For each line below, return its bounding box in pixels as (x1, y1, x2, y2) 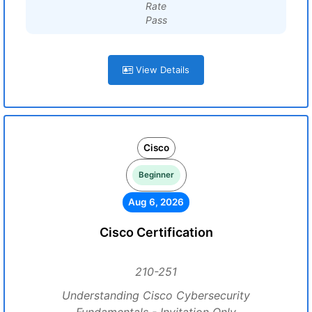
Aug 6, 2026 (128, 196, 184, 208)
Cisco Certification (99, 225, 213, 240)
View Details (133, 64, 189, 75)
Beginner (138, 170, 174, 180)
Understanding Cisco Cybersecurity (62, 288, 250, 302)
